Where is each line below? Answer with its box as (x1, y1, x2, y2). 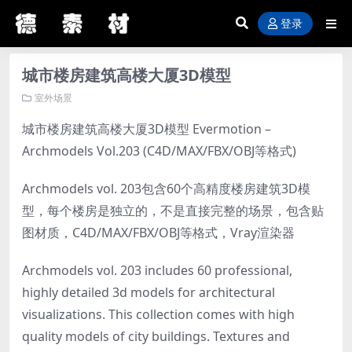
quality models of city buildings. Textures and (22, 328, 290, 345)
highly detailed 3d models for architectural (22, 284, 275, 301)
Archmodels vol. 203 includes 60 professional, (22, 262, 292, 279)
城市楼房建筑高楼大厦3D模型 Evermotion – (22, 120, 271, 137)
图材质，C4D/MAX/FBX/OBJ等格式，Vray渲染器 (22, 224, 295, 241)
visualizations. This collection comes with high (22, 306, 295, 323)
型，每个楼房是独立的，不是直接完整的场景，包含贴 (22, 202, 324, 219)
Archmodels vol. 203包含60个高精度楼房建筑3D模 (22, 180, 310, 197)
